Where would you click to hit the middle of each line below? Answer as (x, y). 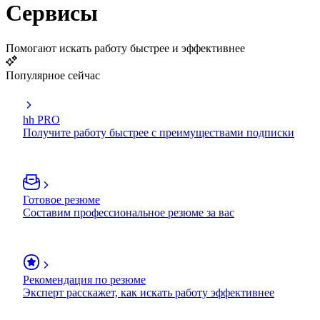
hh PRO (41, 119)
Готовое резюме (61, 199)
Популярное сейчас (53, 75)
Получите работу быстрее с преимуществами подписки (159, 132)
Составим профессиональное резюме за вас (129, 212)
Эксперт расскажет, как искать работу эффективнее (149, 292)
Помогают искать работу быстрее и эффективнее (125, 48)
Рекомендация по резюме (84, 279)
